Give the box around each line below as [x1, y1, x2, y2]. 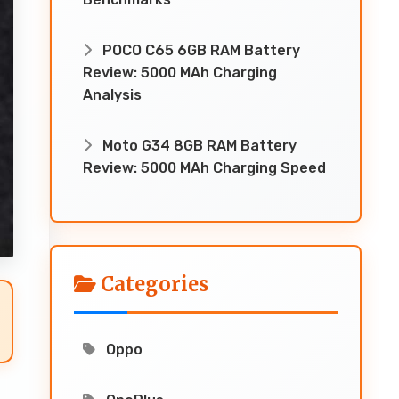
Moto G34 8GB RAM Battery [99, 137, 297, 154]
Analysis [83, 86, 142, 103]
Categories [96, 272, 208, 297]
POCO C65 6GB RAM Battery [99, 42, 300, 59]
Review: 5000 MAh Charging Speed [83, 159, 326, 176]
